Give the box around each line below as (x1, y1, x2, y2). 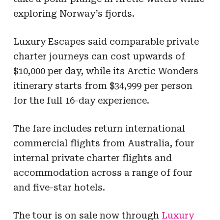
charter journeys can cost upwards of (13, 51, 185, 61)
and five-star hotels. (13, 182, 105, 192)
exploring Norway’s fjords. (13, 8, 135, 19)
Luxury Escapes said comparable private (13, 36, 199, 47)
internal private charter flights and (13, 152, 172, 163)
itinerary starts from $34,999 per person (13, 80, 192, 91)
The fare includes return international (13, 123, 185, 134)
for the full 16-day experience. (13, 95, 149, 106)
